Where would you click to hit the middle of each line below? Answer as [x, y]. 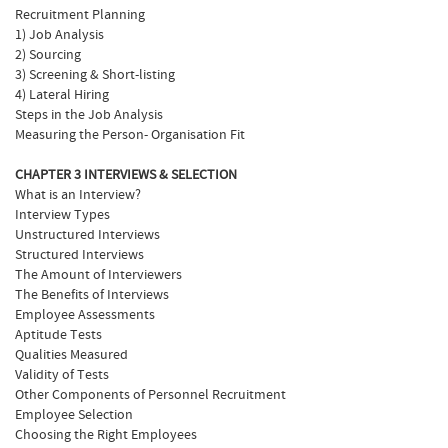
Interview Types [62, 215]
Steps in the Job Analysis [89, 115]
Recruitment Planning [80, 15]
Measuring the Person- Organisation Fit [130, 135]
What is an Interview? [78, 195]
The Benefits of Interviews [92, 295]
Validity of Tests [62, 375]
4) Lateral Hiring [62, 95]
